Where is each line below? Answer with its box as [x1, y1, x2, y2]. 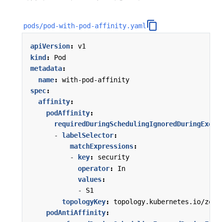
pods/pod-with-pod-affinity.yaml [23, 22, 147, 30]
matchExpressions [70, 142, 133, 150]
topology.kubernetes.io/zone [113, 197, 221, 206]
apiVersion [30, 42, 70, 51]
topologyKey [62, 197, 106, 206]
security [98, 153, 129, 162]
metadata [30, 64, 62, 73]
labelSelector [62, 131, 113, 139]
